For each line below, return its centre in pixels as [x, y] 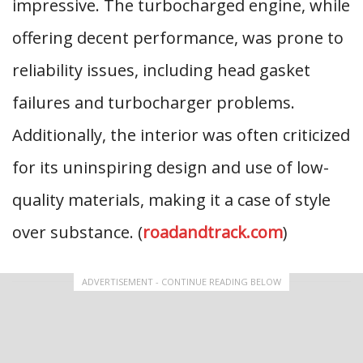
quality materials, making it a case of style [171, 200]
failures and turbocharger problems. [154, 102]
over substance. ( [77, 232]
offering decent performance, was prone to [178, 38]
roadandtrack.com [213, 232]
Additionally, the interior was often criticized [181, 135]
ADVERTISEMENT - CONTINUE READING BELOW [181, 282]
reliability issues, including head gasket [161, 70]
